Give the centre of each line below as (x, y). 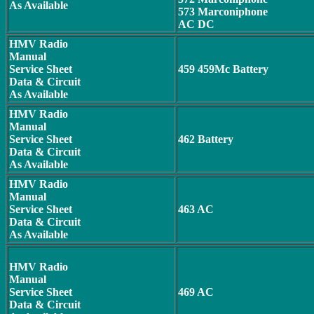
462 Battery (206, 139)
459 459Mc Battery (223, 69)
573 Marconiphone (223, 12)
